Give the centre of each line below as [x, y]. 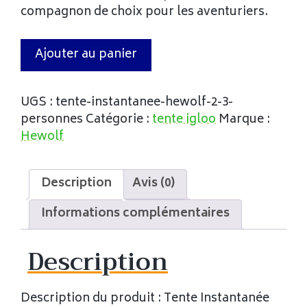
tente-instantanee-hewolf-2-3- [144, 102]
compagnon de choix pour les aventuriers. [144, 13]
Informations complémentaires [135, 214]
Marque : [244, 120]
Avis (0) [153, 184]
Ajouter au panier [86, 54]
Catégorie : [119, 120]
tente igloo [184, 120]
